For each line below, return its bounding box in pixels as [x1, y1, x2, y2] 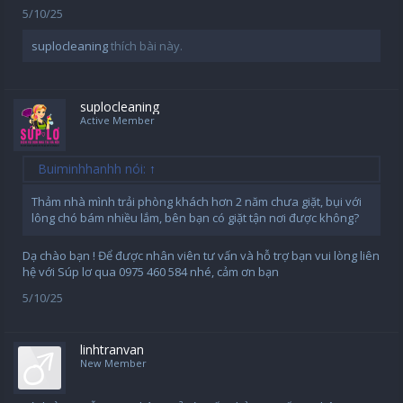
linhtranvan [80, 341, 144, 359]
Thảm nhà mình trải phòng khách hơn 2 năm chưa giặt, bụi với [31, 193, 362, 210]
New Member [80, 356, 147, 371]
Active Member [80, 113, 155, 128]
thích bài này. [108, 38, 183, 55]
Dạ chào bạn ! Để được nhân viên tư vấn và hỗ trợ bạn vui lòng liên [22, 247, 380, 264]
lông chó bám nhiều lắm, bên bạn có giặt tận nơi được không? [31, 210, 359, 227]
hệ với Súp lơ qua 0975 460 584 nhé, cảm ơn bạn [22, 264, 279, 281]
